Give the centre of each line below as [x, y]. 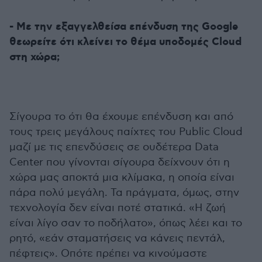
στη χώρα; [35, 58]
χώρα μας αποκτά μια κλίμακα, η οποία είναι [122, 178]
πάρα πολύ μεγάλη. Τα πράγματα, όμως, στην [124, 193]
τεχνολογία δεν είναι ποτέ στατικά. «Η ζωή [118, 208]
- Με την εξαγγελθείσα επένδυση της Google [124, 27]
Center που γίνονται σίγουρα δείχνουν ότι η [120, 163]
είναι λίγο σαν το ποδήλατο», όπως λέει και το [126, 223]
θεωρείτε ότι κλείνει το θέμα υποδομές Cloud [125, 42]
